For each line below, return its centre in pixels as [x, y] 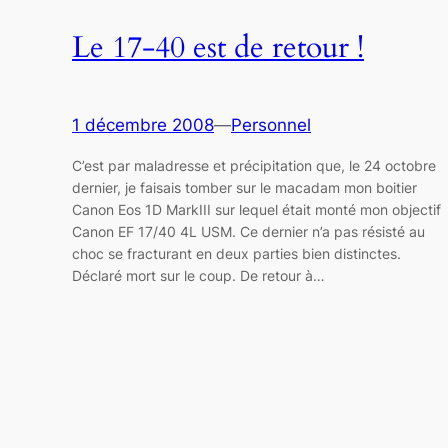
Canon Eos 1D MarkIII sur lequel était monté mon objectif [256, 209]
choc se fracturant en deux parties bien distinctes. [236, 253]
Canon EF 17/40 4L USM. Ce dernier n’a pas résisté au [248, 231]
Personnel [271, 125]
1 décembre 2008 [143, 125]
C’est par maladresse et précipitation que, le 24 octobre [254, 165]
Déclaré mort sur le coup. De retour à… [198, 275]
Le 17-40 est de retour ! [218, 47]
